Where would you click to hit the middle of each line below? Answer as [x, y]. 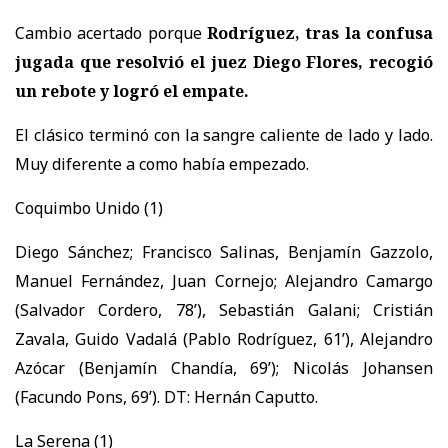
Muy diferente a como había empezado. [162, 163]
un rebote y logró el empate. [132, 90]
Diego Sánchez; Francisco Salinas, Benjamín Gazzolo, [224, 251]
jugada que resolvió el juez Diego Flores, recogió [224, 61]
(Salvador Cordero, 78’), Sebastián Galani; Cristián [224, 309]
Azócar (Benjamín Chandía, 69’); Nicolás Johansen [224, 367]
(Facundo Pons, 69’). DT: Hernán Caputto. [166, 396]
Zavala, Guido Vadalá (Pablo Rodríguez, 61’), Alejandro [224, 338]
